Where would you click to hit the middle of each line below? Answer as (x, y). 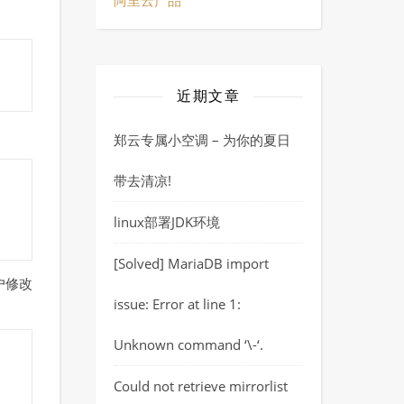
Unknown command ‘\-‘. (188, 344)
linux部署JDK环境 (167, 222)
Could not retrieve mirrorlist (201, 386)
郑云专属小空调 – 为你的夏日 (202, 140)
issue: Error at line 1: (177, 304)
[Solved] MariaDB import (191, 263)
